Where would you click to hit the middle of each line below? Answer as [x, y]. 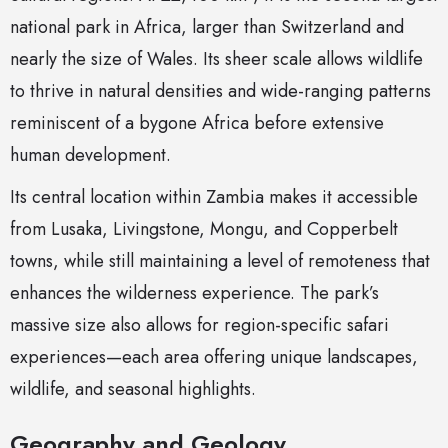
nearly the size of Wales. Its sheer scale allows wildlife [216, 59]
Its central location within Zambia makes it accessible [214, 197]
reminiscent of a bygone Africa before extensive [197, 123]
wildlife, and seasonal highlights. [133, 389]
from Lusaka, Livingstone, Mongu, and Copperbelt [204, 229]
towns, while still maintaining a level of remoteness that [220, 261]
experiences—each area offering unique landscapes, [214, 357]
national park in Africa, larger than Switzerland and [207, 27]
